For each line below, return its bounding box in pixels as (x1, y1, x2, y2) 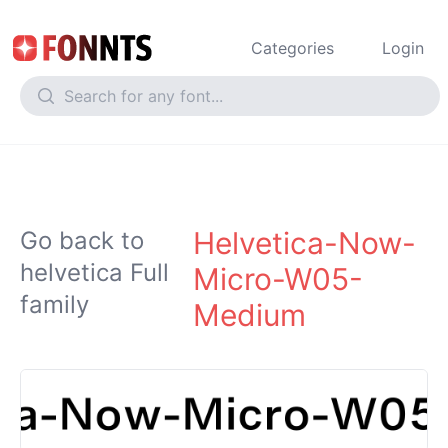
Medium (193, 297, 307, 333)
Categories (251, 38, 334, 58)
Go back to (20, 226, 144, 255)
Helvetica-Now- (193, 225, 417, 261)
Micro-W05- (193, 261, 364, 297)
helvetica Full (20, 258, 169, 287)
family (20, 290, 89, 319)
